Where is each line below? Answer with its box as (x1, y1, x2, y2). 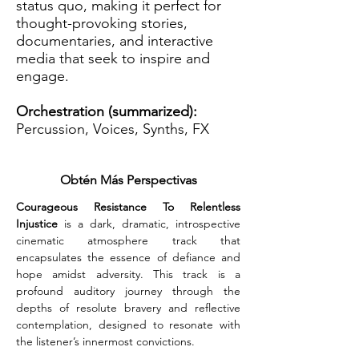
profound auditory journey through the (16, 284, 240, 298)
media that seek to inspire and (16, 50, 210, 67)
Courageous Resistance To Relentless (16, 200, 240, 214)
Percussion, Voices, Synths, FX (16, 120, 209, 138)
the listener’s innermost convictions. (16, 334, 195, 349)
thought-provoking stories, (16, 14, 188, 32)
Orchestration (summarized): (16, 103, 201, 120)
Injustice (16, 216, 58, 231)
